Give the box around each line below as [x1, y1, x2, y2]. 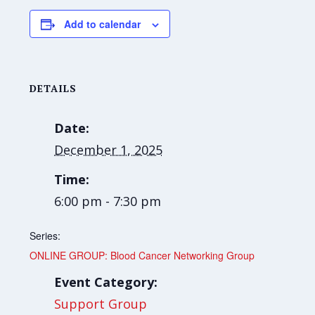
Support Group [54, 295, 148, 312]
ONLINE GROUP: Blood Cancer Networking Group [30, 248, 255, 262]
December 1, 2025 [54, 141, 163, 158]
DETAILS [30, 82, 77, 95]
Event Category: [54, 274, 158, 290]
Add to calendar [64, 17, 141, 31]
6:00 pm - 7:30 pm [54, 193, 162, 210]
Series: [30, 229, 61, 243]
